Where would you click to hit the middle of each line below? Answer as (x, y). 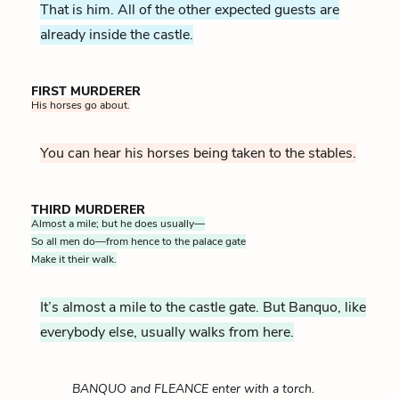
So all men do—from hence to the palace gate (138, 241)
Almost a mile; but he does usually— (118, 223)
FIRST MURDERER (86, 91)
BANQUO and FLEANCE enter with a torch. (193, 388)
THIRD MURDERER (88, 209)
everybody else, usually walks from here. (167, 332)
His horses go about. (81, 105)
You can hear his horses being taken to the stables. (198, 153)
